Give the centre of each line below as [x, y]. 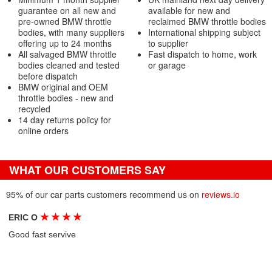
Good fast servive [42, 234]
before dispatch [48, 76]
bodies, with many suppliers [71, 32]
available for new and [189, 10]
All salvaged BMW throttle [67, 54]
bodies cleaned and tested [69, 65]
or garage [167, 65]
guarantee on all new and [67, 10]
